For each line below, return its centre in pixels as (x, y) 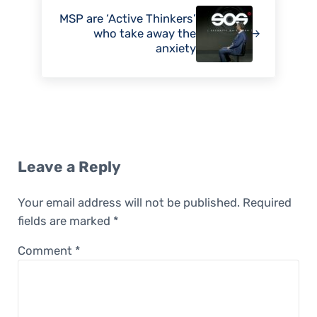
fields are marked (65, 221)
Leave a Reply (69, 167)
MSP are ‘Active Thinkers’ (127, 19)
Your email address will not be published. (128, 203)
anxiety (175, 48)
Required (267, 203)
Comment (46, 251)
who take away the (144, 34)
